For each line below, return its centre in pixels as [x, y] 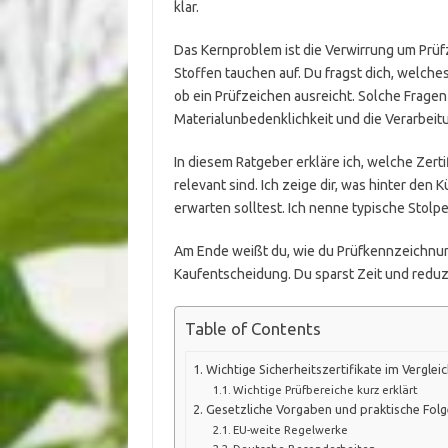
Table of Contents [252, 329]
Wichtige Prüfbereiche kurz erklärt [326, 390]
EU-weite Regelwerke [291, 430]
